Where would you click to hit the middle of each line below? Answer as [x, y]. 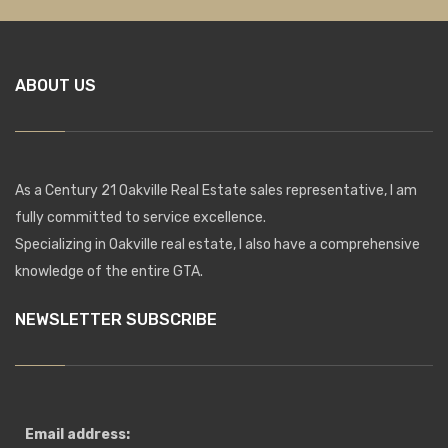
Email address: [77, 434]
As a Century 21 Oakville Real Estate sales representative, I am [216, 190]
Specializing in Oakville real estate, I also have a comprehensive [217, 244]
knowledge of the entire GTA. [109, 271]
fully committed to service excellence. [140, 217]
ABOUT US [55, 85]
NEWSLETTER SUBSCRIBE [116, 319]
